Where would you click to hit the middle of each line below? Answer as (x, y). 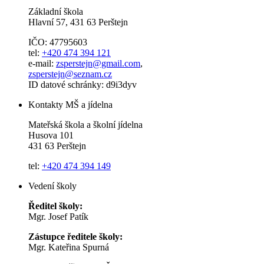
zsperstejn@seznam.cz (70, 74)
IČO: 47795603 (58, 42)
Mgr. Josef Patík (58, 217)
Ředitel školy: (55, 206)
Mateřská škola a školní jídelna (85, 125)
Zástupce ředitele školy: (75, 237)
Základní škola (56, 12)
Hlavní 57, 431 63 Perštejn (78, 22)
